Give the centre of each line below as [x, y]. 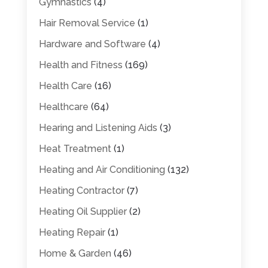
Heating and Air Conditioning [102, 169]
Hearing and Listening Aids [98, 127]
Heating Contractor [81, 190]
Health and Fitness [80, 65]
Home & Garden [75, 253]
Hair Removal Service [87, 23]
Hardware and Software [92, 44]
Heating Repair [72, 232]
